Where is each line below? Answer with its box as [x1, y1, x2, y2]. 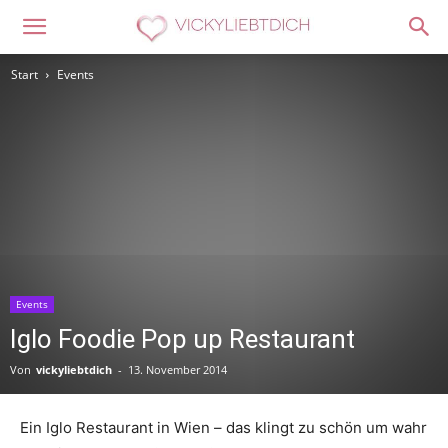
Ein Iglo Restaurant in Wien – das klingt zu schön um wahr [20, 418, 427, 437]
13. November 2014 [128, 362, 227, 377]
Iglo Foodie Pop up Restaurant [10, 324, 355, 354]
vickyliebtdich [36, 362, 112, 377]
